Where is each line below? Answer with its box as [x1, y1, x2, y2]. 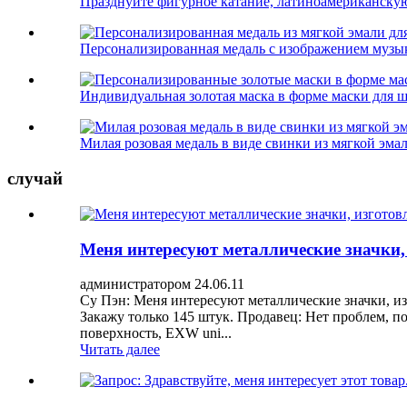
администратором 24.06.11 [80, 276, 244, 293]
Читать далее [80, 342, 160, 358]
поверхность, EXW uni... [80, 325, 232, 342]
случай [7, 169, 63, 189]
